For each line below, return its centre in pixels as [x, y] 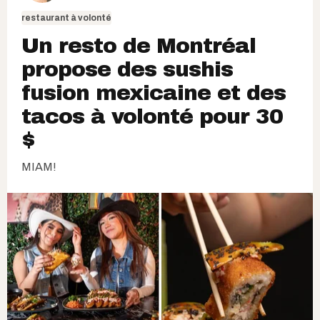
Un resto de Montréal [139, 45]
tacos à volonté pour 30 [152, 116]
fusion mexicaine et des [154, 92]
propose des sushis [127, 69]
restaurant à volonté [66, 17]
